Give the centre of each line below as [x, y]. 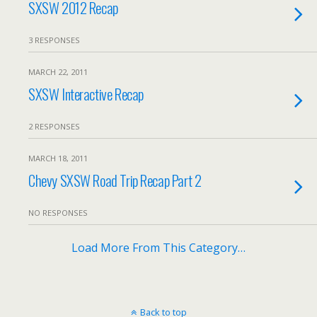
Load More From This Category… [158, 248]
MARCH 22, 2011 [58, 72]
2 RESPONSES [54, 126]
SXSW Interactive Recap [86, 94]
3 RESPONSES [54, 40]
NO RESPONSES [58, 213]
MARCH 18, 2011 [58, 158]
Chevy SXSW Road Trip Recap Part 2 [115, 180]
